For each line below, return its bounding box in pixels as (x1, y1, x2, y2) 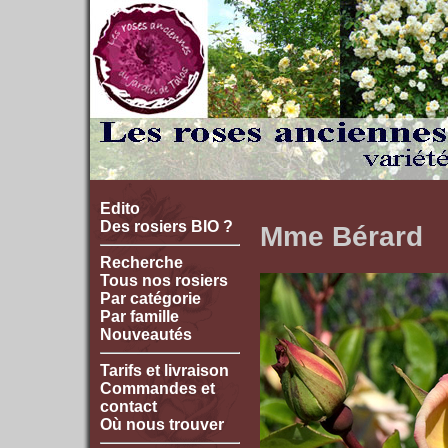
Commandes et (100, 380, 215, 397)
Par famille (100, 308, 179, 325)
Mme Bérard (260, 219, 423, 252)
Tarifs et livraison (100, 362, 229, 379)
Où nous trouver (100, 416, 224, 433)
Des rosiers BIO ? (100, 218, 233, 235)
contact (100, 398, 157, 415)
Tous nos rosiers (100, 272, 228, 289)
